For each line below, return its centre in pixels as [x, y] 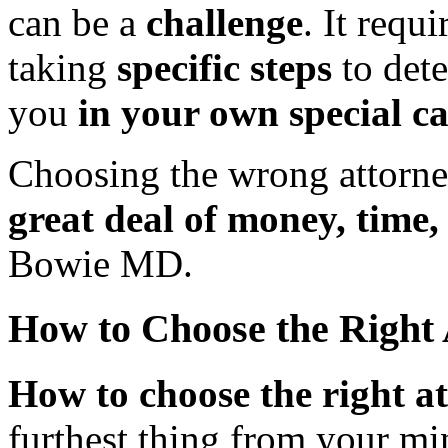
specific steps [224, 68]
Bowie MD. [100, 264]
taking [62, 68]
